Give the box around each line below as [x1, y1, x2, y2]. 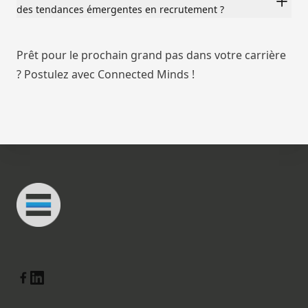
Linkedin [30, 271, 74, 286]
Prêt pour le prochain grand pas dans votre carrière [16, 47, 286, 63]
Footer [16, 144, 50, 159]
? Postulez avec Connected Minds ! [16, 67, 195, 82]
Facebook [16, 285, 66, 300]
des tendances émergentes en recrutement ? [16, 3, 224, 16]
